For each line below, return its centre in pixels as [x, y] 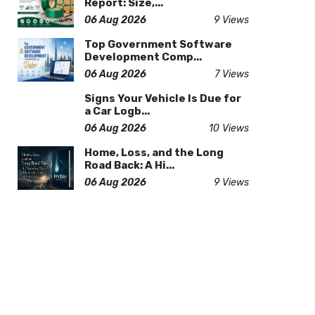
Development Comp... [143, 57]
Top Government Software [158, 44]
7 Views [231, 74]
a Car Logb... [117, 111]
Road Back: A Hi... [129, 165]
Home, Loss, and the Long [154, 153]
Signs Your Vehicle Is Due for [162, 98]
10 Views [229, 128]
